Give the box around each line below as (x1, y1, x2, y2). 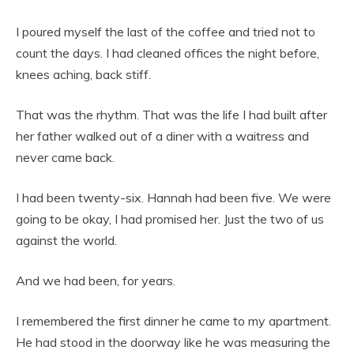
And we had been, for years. (16, 273, 175, 289)
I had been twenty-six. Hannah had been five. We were (16, 190, 331, 206)
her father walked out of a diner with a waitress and (16, 128, 309, 145)
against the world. (16, 232, 117, 249)
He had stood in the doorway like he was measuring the (16, 334, 330, 351)
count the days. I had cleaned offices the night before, (16, 45, 319, 62)
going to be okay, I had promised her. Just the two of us (16, 211, 324, 228)
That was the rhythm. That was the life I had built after (16, 107, 327, 123)
